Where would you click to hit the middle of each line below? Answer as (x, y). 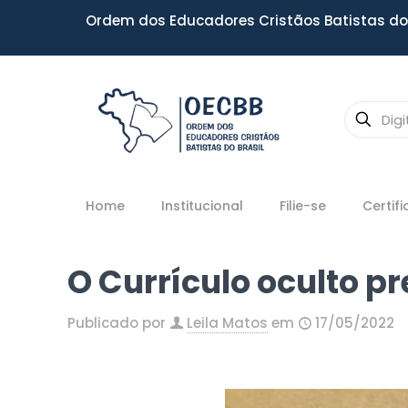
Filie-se (303, 206)
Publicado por (117, 323)
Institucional (202, 206)
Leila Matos (227, 323)
